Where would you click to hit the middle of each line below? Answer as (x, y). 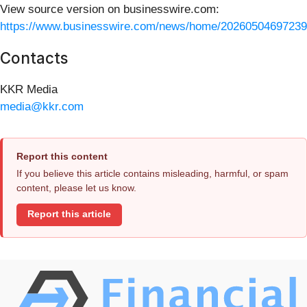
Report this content (62, 156)
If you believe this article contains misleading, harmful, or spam (152, 173)
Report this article (69, 214)
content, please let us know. (76, 187)
